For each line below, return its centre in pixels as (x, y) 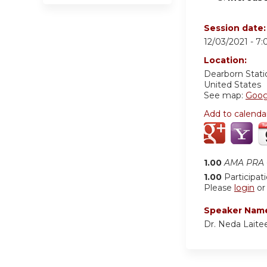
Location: (226, 60)
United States (232, 85)
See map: (225, 96)
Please (219, 188)
